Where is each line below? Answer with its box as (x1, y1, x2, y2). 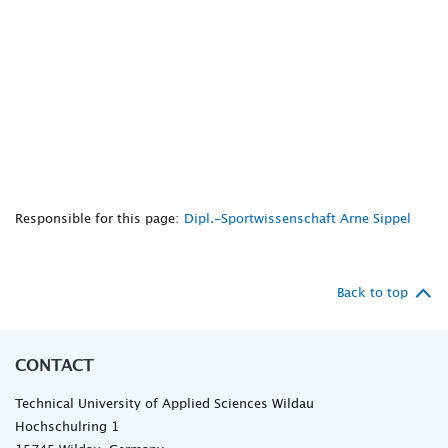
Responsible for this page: (15, 212, 179, 226)
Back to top (337, 286, 408, 300)
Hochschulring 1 (15, 420, 119, 434)
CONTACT (15, 357, 94, 374)
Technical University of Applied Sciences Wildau (15, 397, 314, 411)
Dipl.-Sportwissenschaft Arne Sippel (184, 212, 411, 226)
